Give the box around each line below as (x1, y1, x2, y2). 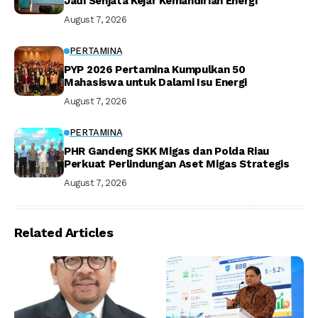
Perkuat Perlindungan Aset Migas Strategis (64, 157, 290, 170)
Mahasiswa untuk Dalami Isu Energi (64, 75, 248, 89)
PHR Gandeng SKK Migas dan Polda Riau (64, 144, 270, 158)
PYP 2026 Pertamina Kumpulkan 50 (64, 62, 246, 76)
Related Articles (14, 224, 114, 240)
